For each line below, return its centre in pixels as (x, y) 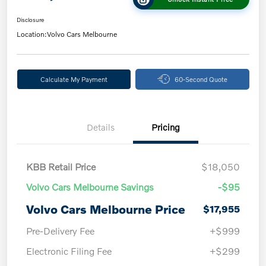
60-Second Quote (201, 79)
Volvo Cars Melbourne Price (106, 209)
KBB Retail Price (61, 166)
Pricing (166, 127)
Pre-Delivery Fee (60, 230)
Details (100, 127)
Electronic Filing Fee (69, 251)
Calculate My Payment (74, 79)
